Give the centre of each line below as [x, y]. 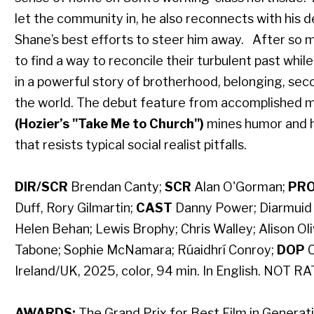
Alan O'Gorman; [239, 187]
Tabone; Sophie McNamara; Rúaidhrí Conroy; [145, 250]
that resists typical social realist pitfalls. [130, 145]
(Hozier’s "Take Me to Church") [109, 124]
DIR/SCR [41, 187]
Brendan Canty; [116, 187]
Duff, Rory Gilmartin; [75, 208]
